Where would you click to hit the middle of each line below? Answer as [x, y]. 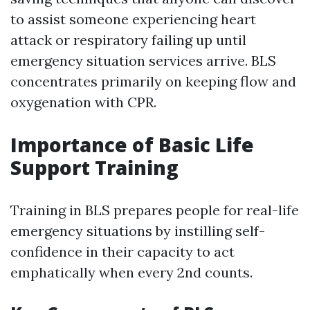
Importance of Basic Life [132, 145]
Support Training [94, 167]
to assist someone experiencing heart [133, 19]
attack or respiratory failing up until [128, 40]
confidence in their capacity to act [122, 252]
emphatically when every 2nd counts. [131, 272]
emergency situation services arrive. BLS [143, 61]
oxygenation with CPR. [83, 102]
